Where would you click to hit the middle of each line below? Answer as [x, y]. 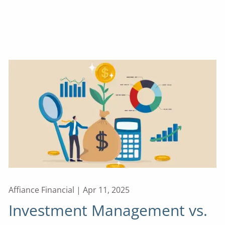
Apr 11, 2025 [106, 190]
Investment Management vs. [108, 210]
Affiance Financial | [46, 190]
